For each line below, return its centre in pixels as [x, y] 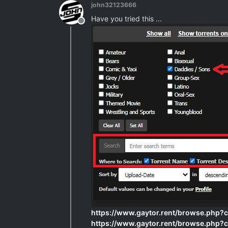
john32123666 [114, 5]
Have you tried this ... [126, 19]
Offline [93, 26]
